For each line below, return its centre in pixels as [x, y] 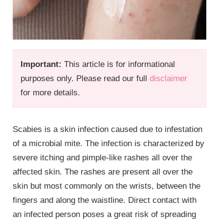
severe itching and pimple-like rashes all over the [103, 157]
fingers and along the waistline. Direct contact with [105, 200]
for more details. [51, 92]
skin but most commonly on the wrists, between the [107, 186]
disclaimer [169, 78]
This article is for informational [119, 64]
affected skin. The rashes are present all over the [103, 172]
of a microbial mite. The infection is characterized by [109, 143]
